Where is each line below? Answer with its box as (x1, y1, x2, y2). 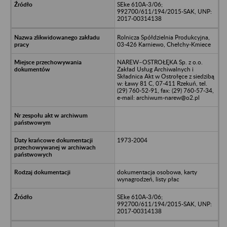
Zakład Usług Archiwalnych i (117, 65, 194, 73)
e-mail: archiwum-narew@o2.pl (117, 93, 200, 101)
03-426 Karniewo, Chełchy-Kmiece (117, 40, 211, 48)
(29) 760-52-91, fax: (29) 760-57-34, (117, 86, 214, 94)
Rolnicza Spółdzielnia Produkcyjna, (117, 33, 210, 41)
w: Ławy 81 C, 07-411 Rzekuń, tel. (117, 79, 207, 87)
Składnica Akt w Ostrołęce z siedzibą (117, 72, 214, 80)
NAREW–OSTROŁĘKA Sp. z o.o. (117, 58, 203, 66)
